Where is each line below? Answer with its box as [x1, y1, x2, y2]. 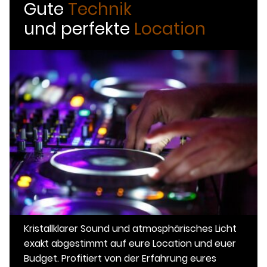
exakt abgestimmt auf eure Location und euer [24, 237, 236, 251]
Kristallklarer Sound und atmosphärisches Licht [24, 222, 237, 236]
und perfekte [24, 17, 130, 41]
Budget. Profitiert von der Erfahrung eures [24, 252, 216, 266]
